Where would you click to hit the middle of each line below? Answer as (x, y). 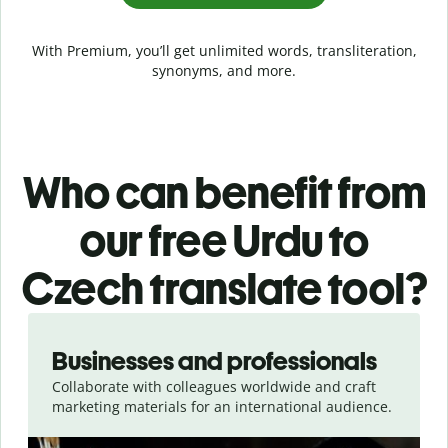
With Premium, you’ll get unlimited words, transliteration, (224, 50)
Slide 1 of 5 (52, 322)
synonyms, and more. (224, 70)
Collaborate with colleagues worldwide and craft (214, 386)
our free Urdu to (224, 240)
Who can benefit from (224, 192)
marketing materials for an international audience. (222, 406)
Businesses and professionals (214, 360)
